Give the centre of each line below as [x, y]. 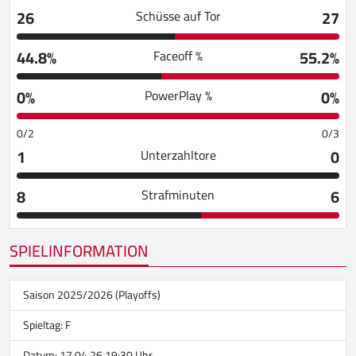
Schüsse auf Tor [178, 16]
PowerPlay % [178, 96]
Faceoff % [178, 56]
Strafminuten [178, 195]
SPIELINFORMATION [79, 251]
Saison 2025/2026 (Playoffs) [92, 295]
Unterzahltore [178, 155]
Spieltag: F [47, 325]
